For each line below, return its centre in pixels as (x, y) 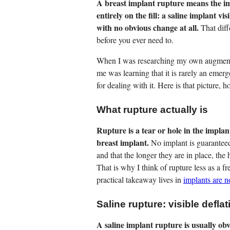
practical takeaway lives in (140, 180)
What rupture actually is (152, 110)
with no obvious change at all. (148, 28)
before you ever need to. (135, 40)
